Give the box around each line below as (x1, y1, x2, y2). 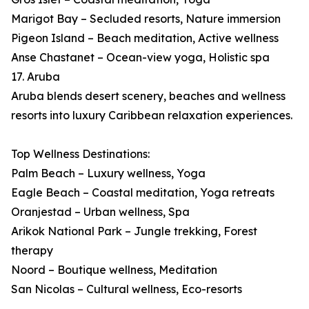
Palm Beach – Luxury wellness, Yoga (11, 166, 206, 181)
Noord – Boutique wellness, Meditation (11, 263, 217, 277)
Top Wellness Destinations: (11, 147, 150, 161)
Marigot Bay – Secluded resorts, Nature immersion (11, 12, 281, 26)
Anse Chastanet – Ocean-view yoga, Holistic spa (11, 50, 270, 65)
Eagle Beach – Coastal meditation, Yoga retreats (11, 186, 275, 200)
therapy (11, 243, 53, 258)
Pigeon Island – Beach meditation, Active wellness (11, 31, 279, 46)
